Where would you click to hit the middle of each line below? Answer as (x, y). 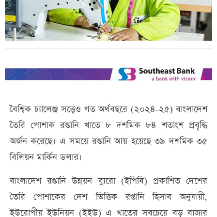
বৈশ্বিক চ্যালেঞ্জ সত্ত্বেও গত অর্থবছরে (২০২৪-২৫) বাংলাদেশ (108, 109)
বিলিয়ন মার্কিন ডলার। (46, 157)
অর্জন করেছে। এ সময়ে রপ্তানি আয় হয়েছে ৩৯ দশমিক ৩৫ (108, 141)
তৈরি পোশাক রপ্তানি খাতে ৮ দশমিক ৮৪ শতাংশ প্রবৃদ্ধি (108, 125)
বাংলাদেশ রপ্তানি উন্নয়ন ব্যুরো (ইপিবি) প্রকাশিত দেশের (108, 181)
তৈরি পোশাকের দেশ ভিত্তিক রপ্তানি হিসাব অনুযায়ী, (108, 197)
